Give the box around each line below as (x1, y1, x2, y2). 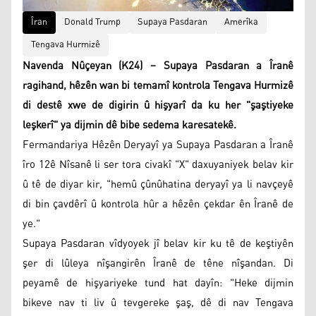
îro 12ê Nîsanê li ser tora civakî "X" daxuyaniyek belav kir (23, 154, 293, 175)
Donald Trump (64, 13, 121, 31)
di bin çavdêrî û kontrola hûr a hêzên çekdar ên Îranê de (23, 193, 293, 214)
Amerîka (224, 13, 258, 31)
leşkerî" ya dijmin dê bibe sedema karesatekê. (23, 114, 236, 135)
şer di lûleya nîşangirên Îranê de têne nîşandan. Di (23, 253, 293, 274)
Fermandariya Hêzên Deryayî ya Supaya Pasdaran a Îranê (23, 134, 293, 155)
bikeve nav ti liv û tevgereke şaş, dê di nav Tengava (23, 292, 293, 313)
